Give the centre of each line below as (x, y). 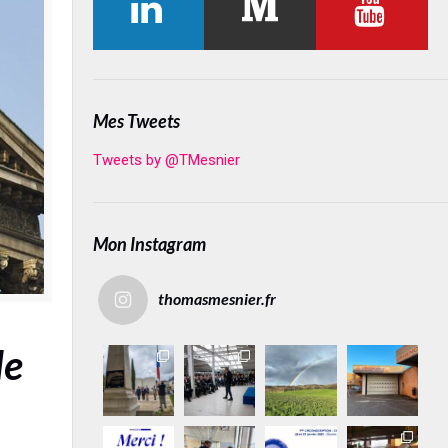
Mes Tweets (136, 121)
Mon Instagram (149, 244)
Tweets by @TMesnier (166, 160)
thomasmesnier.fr (216, 298)
